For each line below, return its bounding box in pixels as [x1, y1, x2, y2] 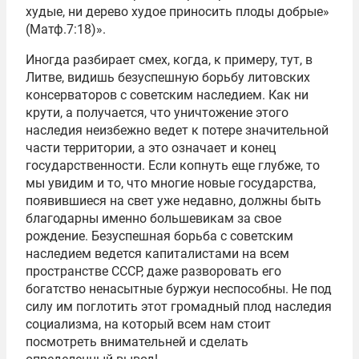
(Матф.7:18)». [26, 21, 106, 37]
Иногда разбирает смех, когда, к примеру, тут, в [26, 51, 313, 67]
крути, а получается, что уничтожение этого [26, 104, 288, 120]
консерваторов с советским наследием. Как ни [26, 87, 309, 103]
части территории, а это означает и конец [26, 139, 276, 155]
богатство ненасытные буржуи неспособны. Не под [26, 280, 332, 296]
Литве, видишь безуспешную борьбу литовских [26, 69, 310, 85]
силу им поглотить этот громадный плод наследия [26, 298, 332, 314]
